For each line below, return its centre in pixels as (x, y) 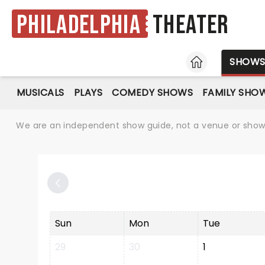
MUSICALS (41, 93)
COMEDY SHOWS (153, 93)
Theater (191, 25)
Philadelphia (79, 25)
